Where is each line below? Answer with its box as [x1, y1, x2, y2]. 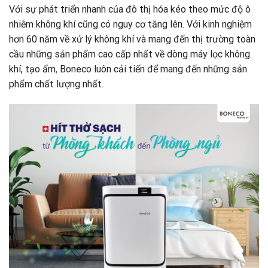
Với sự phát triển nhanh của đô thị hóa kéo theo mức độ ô [9, 3, 251, 15]
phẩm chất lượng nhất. [9, 78, 103, 90]
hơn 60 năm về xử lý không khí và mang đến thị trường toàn [9, 33, 255, 45]
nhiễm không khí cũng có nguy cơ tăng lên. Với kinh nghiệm [9, 18, 252, 30]
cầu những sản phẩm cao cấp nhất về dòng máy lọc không [9, 48, 250, 60]
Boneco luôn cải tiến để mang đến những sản [57, 63, 247, 75]
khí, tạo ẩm [9, 63, 56, 75]
